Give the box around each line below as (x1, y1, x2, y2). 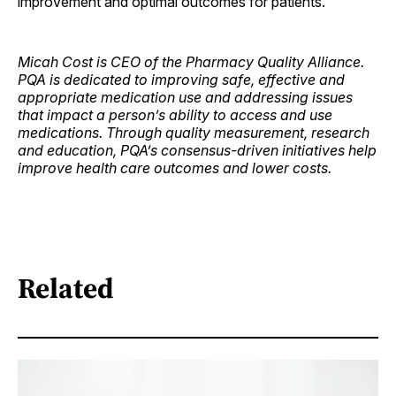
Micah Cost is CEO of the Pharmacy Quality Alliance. (18, 52, 364, 71)
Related (18, 269, 114, 308)
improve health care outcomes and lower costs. (18, 158, 331, 177)
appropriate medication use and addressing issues (18, 88, 353, 106)
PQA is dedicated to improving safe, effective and (18, 70, 345, 88)
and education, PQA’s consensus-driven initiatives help (18, 141, 377, 159)
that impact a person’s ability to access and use (18, 105, 332, 124)
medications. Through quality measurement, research (18, 123, 369, 141)
